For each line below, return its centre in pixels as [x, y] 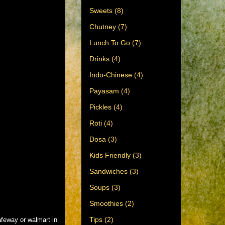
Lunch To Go [110, 42]
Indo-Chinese [111, 75]
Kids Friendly [110, 155]
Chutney [103, 26]
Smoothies [106, 203]
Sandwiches [108, 171]
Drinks [99, 59]
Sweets [101, 10]
